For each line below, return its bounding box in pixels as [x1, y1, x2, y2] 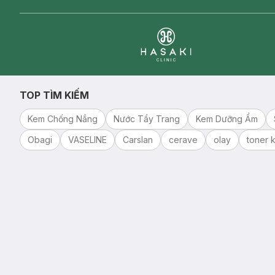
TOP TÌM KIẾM [20, 89, 89, 101]
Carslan [123, 134, 153, 145]
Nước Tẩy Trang [114, 114, 180, 124]
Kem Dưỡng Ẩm [196, 114, 258, 124]
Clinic [140, 62, 165, 74]
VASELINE [68, 134, 107, 145]
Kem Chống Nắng [28, 114, 98, 124]
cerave [169, 134, 198, 145]
